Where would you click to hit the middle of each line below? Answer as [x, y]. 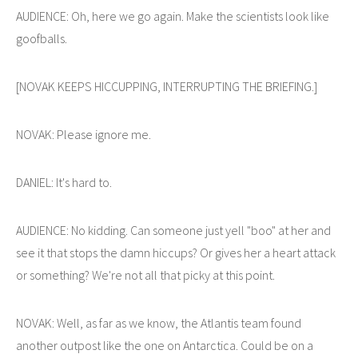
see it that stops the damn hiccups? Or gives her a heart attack [176, 252]
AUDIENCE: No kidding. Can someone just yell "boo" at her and [173, 230]
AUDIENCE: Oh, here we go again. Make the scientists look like [173, 16]
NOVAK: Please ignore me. [84, 134]
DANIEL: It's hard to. [64, 182]
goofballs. [42, 38]
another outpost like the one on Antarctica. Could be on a [165, 345]
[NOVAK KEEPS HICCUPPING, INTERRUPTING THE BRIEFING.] [167, 86]
